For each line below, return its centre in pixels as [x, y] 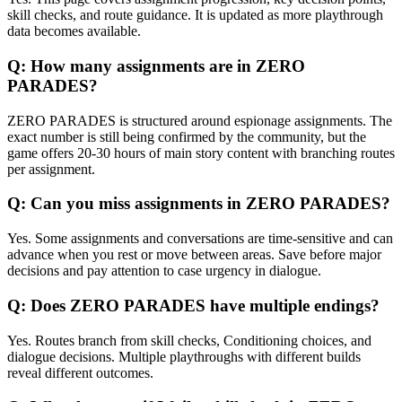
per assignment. [51, 169]
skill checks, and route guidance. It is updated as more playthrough [195, 15]
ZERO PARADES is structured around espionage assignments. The [200, 120]
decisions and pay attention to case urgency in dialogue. [164, 271]
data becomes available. [74, 31]
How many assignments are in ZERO [168, 66]
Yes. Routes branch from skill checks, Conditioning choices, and [189, 340]
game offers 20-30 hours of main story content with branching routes [201, 153]
